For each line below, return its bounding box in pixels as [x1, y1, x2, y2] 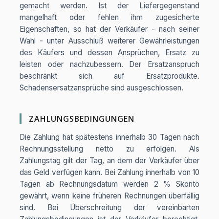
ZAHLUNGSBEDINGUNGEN [29, 113, 134, 124]
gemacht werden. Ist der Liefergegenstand [20, 1, 199, 10]
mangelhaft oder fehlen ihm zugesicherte [20, 13, 199, 22]
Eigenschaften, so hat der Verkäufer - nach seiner [20, 24, 199, 34]
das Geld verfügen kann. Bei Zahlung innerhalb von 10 [20, 168, 199, 177]
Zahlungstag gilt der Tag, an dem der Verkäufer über [20, 156, 199, 165]
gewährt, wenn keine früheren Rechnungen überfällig [20, 191, 199, 200]
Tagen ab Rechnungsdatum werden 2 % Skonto [20, 179, 199, 189]
